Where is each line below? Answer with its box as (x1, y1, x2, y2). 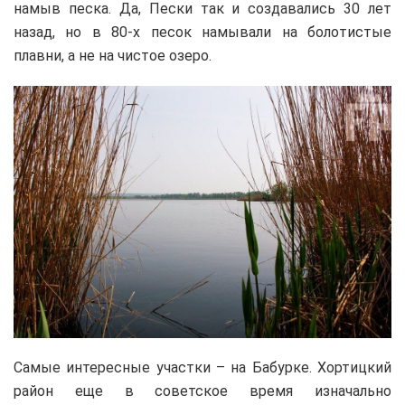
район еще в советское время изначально (14, 381, 391, 400)
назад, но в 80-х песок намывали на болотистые (14, 23, 391, 41)
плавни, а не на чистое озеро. (14, 46, 212, 64)
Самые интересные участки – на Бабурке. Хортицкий (14, 358, 391, 376)
